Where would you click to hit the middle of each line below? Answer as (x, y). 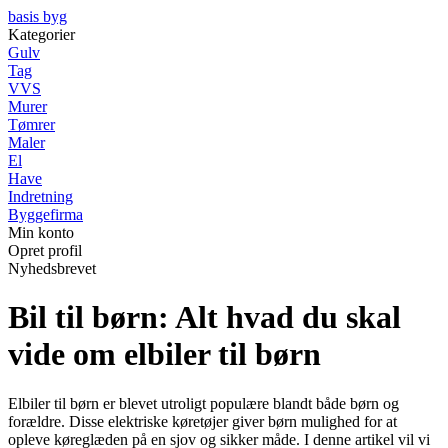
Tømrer (31, 124)
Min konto (41, 232)
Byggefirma (45, 214)
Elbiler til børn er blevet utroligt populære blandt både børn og (203, 403)
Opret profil (45, 250)
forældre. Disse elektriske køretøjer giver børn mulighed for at (202, 421)
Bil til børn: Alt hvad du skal (204, 317)
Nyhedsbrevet (52, 268)
